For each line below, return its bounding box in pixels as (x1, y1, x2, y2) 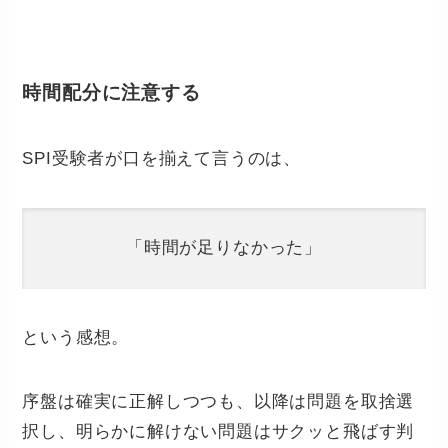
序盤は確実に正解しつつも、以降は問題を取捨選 (22, 391, 415, 411)
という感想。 (22, 327, 130, 347)
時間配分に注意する (22, 82, 201, 104)
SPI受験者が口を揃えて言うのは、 (22, 148, 302, 168)
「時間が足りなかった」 (126, 238, 322, 258)
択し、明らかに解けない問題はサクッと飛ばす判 (22, 421, 415, 441)
